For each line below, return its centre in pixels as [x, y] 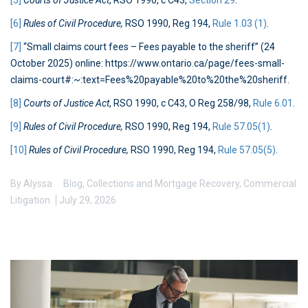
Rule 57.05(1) [241, 127]
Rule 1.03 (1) [240, 24]
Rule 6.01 [273, 103]
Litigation [30, 200]
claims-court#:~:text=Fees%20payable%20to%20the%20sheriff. [150, 80]
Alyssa [38, 184]
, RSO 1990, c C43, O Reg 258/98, [181, 103]
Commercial [270, 184]
